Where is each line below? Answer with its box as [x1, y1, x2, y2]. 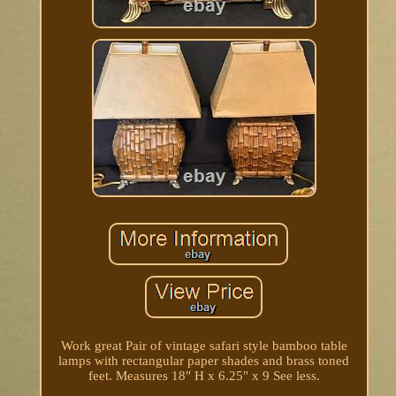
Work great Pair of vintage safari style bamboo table [60, 338, 347, 353]
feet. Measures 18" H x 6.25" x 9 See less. [88, 368, 320, 383]
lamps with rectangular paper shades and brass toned [58, 353, 350, 368]
